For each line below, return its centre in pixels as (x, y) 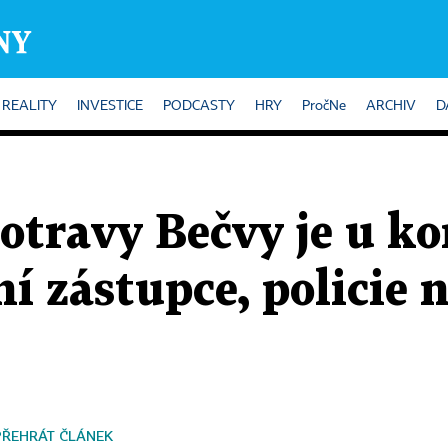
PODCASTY (199, 106)
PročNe (324, 106)
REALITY (29, 106)
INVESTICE (110, 106)
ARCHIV (391, 106)
